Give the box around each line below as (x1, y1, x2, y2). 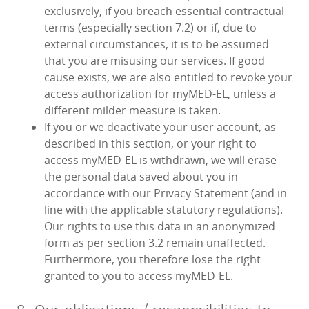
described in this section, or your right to (44, 136, 257, 152)
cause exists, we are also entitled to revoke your (44, 70, 292, 86)
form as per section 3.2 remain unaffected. (44, 235, 266, 251)
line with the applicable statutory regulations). (44, 202, 283, 218)
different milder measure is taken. (44, 103, 221, 119)
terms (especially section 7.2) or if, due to (44, 20, 257, 36)
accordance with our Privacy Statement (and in (44, 186, 287, 201)
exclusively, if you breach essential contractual (44, 3, 284, 19)
